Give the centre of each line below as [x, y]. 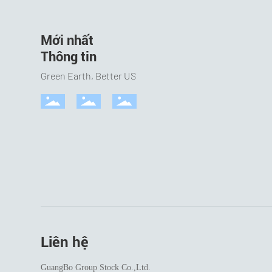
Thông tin [69, 56]
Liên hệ [65, 242]
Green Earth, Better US [89, 75]
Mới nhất [67, 40]
